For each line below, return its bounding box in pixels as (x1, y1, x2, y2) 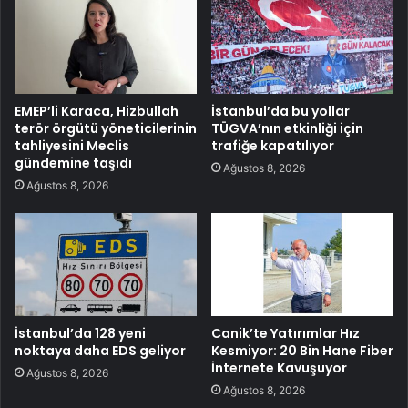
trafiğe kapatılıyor (211, 137, 334, 156)
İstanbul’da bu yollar (211, 102, 350, 121)
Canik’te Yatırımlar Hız (211, 324, 360, 343)
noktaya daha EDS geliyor (15, 342, 186, 361)
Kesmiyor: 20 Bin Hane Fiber (211, 342, 393, 361)
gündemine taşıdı (15, 154, 132, 173)
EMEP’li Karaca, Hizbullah (15, 102, 178, 121)
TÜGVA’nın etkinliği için (211, 119, 363, 138)
